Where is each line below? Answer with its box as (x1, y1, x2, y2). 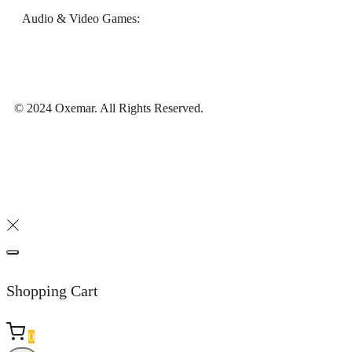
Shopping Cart (6, 281, 98, 299)
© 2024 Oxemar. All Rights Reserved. (14, 101, 203, 115)
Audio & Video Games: (22, 12, 140, 26)
